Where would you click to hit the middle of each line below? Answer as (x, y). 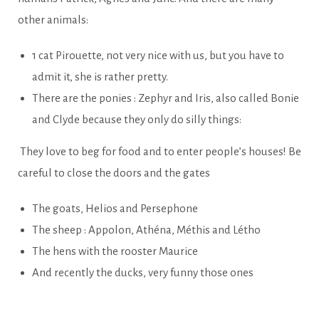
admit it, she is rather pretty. (100, 77)
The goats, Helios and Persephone (115, 209)
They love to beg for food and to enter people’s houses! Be (159, 152)
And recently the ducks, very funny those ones (144, 273)
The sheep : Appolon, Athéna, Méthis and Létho (147, 230)
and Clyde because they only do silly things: (137, 120)
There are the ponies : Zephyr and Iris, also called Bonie (166, 98)
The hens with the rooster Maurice (116, 251)
